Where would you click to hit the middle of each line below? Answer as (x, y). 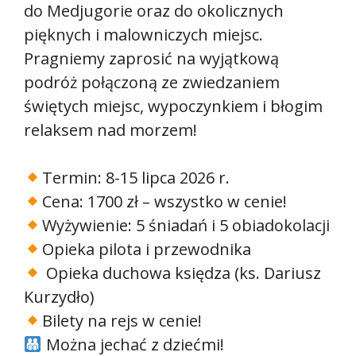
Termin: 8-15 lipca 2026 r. (135, 178)
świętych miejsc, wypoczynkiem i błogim (173, 106)
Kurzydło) (59, 297)
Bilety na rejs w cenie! (122, 321)
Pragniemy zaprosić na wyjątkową (151, 59)
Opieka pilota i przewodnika (146, 250)
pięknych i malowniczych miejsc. (143, 35)
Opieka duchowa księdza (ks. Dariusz (181, 273)
